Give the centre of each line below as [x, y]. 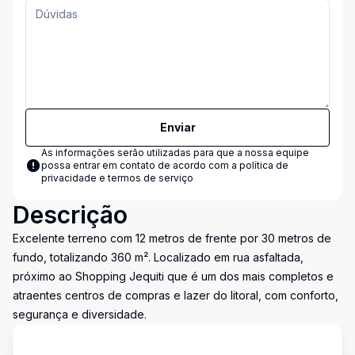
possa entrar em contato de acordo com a [140, 165]
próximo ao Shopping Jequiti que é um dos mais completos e [173, 276]
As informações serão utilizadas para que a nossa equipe [175, 153]
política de [264, 165]
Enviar [177, 127]
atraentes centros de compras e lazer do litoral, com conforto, [176, 295]
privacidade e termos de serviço [117, 178]
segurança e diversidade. [80, 314]
